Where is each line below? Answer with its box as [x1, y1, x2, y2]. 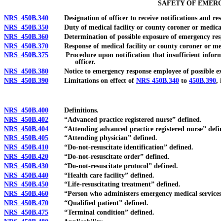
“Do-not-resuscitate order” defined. [48, 152, 170, 160]
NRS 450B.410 [4, 144, 48, 151]
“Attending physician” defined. [48, 134, 157, 142]
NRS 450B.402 [4, 115, 48, 123]
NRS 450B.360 [4, 33, 48, 40]
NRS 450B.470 [4, 199, 48, 207]
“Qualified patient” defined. [48, 199, 148, 207]
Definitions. [48, 106, 99, 114]
